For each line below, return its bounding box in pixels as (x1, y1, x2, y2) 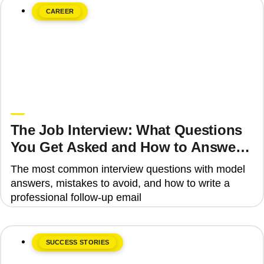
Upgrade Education (11, 92, 103, 104)
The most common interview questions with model (10, 163, 245, 175)
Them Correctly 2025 (10, 156, 146, 173)
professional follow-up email (10, 191, 141, 203)
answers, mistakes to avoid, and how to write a (10, 177, 230, 189)
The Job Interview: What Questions (10, 122, 242, 138)
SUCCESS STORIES (45, 238, 110, 246)
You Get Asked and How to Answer (10, 139, 241, 156)
